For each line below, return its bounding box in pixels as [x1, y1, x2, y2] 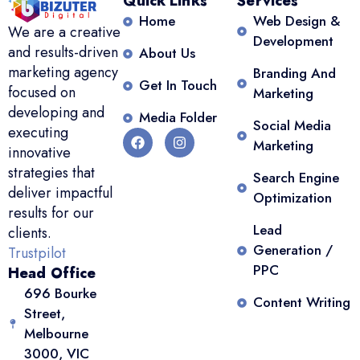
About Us [138, 43, 195, 63]
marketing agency [8, 61, 118, 83]
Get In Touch [138, 76, 217, 96]
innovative [8, 141, 71, 163]
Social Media [253, 116, 332, 136]
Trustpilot [8, 242, 66, 264]
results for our [8, 202, 94, 223]
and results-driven [8, 41, 118, 63]
